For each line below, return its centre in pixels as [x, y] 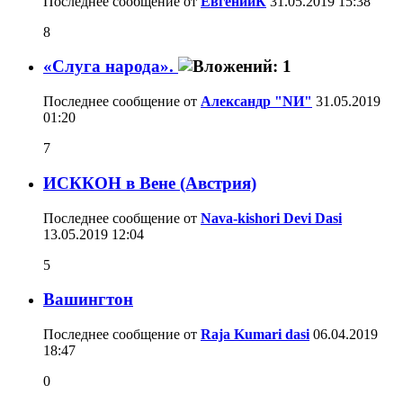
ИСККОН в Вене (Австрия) [150, 183]
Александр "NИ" [256, 102]
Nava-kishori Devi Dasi [271, 218]
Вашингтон [88, 300]
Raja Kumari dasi [255, 335]
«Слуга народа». [111, 67]
